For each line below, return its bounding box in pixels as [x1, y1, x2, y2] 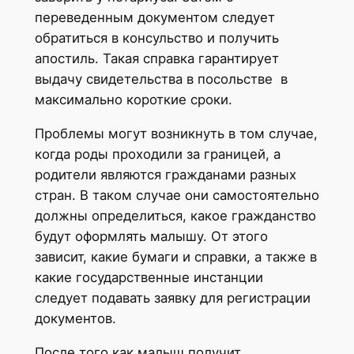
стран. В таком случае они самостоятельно [34, 186, 319, 203]
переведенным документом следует [34, 9, 275, 25]
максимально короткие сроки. [34, 91, 232, 107]
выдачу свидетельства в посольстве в [34, 70, 288, 87]
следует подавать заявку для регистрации [34, 289, 311, 306]
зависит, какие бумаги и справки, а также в [34, 248, 317, 265]
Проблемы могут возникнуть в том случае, [34, 125, 318, 141]
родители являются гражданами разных [34, 166, 296, 183]
